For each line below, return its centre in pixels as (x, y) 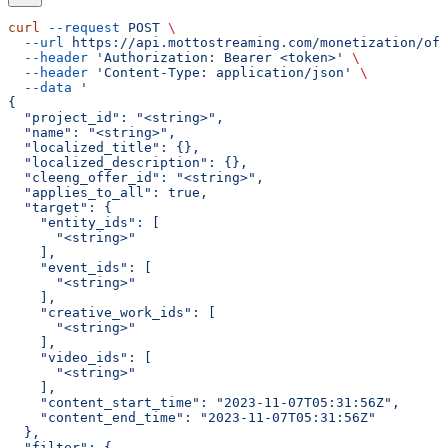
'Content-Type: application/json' (220, 72)
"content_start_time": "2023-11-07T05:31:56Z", (204, 402)
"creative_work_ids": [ (112, 312)
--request (80, 27)
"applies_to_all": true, (108, 192)
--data (40, 87)
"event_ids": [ (80, 267)
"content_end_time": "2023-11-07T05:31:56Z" (192, 417)
